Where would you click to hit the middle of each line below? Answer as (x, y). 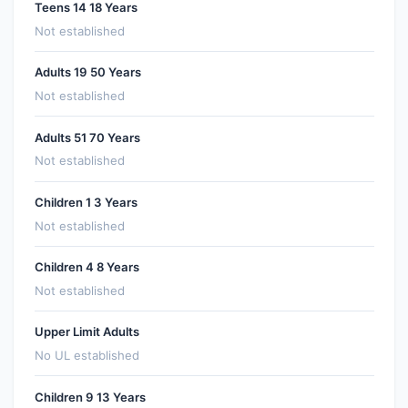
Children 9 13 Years (90, 397)
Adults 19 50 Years (87, 72)
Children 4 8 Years (87, 267)
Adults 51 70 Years (87, 137)
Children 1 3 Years (86, 202)
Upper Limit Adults (87, 332)
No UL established (87, 355)
